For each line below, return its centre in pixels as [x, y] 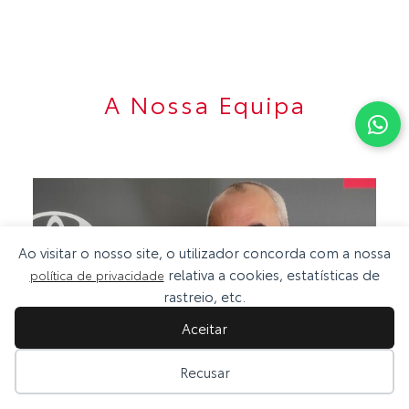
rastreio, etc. [204, 296]
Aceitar [204, 328]
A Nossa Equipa [204, 103]
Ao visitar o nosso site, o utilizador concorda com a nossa [204, 252]
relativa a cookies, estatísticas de [272, 274]
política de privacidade [97, 275]
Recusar [204, 372]
